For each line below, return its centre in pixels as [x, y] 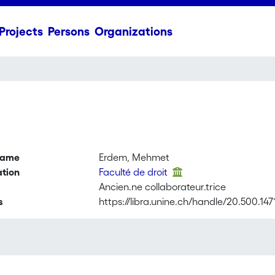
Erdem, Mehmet [134, 157]
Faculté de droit [135, 172]
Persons [68, 31]
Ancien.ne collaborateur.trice [163, 187]
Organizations [133, 31]
